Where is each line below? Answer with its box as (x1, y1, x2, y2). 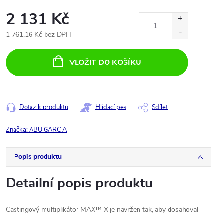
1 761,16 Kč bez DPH (6, 30, 71, 39)
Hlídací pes (95, 103, 126, 111)
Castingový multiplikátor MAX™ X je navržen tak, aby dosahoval (6, 205, 198, 214)
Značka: (6, 125, 29, 134)
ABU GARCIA (29, 125, 67, 134)
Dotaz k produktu (19, 103, 68, 111)
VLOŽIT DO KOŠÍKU (69, 57, 141, 68)
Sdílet (152, 103, 168, 111)
